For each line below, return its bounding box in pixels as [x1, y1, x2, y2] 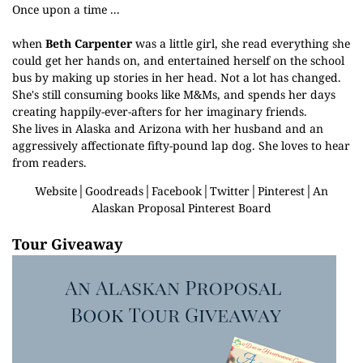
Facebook [152, 183, 202, 199]
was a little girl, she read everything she [132, 36, 350, 51]
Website [35, 183, 77, 199]
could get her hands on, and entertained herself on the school [12, 53, 344, 68]
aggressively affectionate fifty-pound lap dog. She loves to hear [12, 138, 350, 153]
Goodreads [85, 183, 143, 199]
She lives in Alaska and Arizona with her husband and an [12, 121, 323, 136]
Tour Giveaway [12, 234, 122, 254]
